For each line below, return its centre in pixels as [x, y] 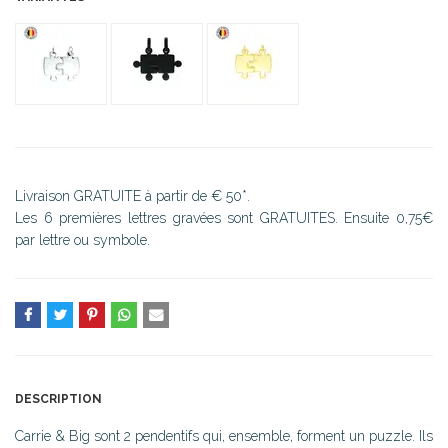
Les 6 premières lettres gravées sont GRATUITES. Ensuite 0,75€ [224, 217]
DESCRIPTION [58, 398]
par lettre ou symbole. [82, 239]
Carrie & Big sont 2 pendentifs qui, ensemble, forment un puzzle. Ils [224, 435]
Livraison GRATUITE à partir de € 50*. [132, 195]
